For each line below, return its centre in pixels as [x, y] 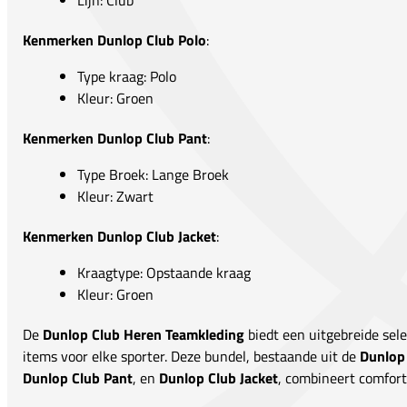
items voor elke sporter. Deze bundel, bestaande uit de [191, 357]
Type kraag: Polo [127, 77]
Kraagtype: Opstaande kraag [164, 273]
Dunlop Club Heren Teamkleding [144, 335]
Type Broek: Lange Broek [153, 175]
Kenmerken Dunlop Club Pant [115, 139]
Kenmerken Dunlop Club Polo [114, 40]
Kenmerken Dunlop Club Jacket [119, 237]
